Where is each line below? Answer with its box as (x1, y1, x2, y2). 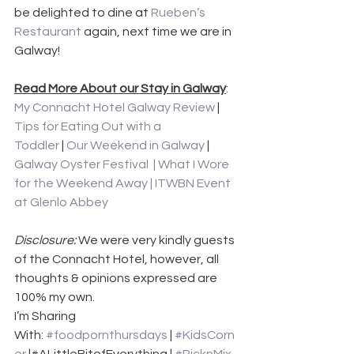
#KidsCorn (175, 329, 235, 342)
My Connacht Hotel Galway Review (14, 101, 215, 115)
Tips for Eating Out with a (14, 120, 164, 134)
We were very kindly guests (76, 234, 237, 247)
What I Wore (158, 158, 232, 171)
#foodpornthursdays (46, 329, 168, 342)
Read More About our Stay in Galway (14, 82, 226, 96)
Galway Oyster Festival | (14, 158, 158, 171)
